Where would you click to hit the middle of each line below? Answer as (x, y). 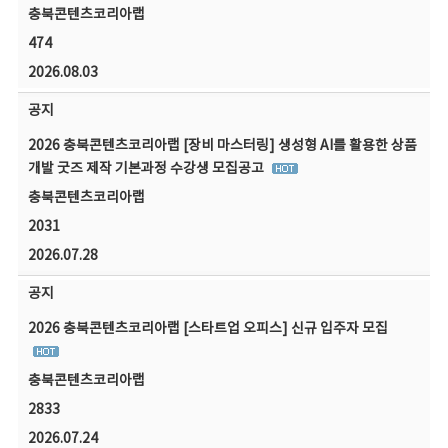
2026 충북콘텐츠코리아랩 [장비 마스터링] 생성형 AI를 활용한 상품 (222, 146)
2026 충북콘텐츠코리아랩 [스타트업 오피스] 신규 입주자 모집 (207, 329)
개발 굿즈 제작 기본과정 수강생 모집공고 (147, 169)
